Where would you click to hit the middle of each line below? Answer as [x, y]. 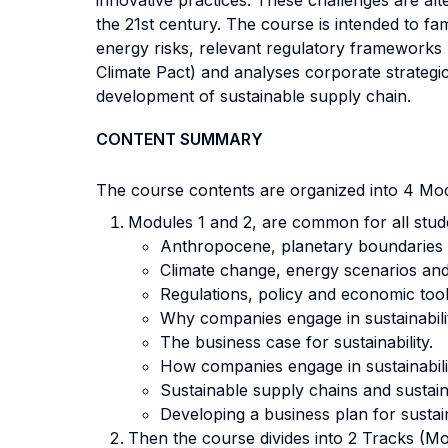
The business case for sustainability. [296, 342]
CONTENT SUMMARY [179, 139]
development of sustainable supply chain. [253, 96]
